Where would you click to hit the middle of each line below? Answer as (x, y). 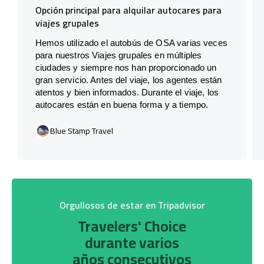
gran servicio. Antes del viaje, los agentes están (129, 80)
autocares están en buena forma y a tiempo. (122, 104)
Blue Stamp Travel (82, 131)
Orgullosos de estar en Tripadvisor (132, 205)
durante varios (132, 242)
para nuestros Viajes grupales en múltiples (119, 55)
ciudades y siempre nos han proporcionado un (126, 67)
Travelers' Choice (132, 226)
